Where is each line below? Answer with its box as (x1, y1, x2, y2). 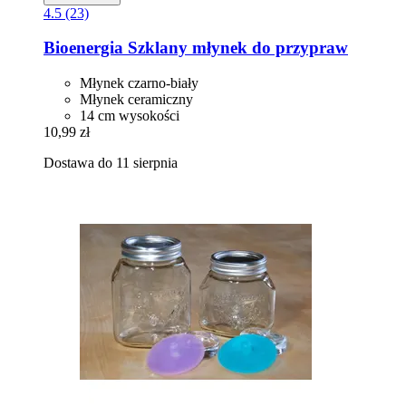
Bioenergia (43, 38, 123, 58)
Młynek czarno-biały (80, 75, 198, 92)
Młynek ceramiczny (80, 92, 193, 108)
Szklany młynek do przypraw (123, 38, 348, 58)
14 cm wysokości (80, 108, 179, 124)
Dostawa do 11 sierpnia (43, 155, 178, 171)
